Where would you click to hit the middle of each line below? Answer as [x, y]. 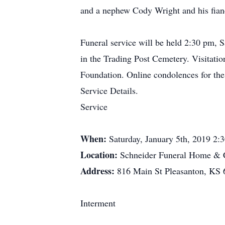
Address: [99, 171]
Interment [98, 203]
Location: [100, 155]
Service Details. [109, 90]
